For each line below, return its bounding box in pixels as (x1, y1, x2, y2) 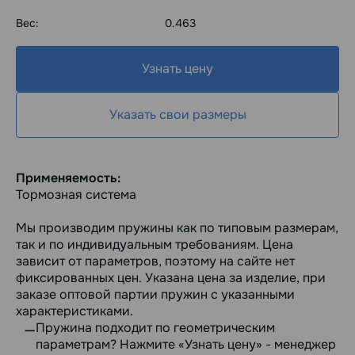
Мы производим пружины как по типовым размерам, (16, 219, 338, 237)
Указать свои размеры (109, 106, 246, 124)
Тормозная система (16, 186, 136, 204)
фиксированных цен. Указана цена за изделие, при (16, 269, 326, 287)
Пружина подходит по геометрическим (36, 319, 275, 337)
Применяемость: (16, 170, 120, 187)
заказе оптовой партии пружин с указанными (16, 286, 295, 303)
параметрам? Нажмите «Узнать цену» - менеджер (36, 336, 336, 353)
